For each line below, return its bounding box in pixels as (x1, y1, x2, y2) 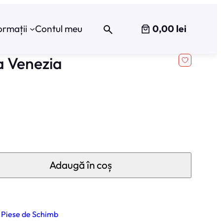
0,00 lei (152, 22, 187, 35)
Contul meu (35, 22, 83, 35)
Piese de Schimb (1, 209, 58, 220)
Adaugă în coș (49, 158, 112, 172)
